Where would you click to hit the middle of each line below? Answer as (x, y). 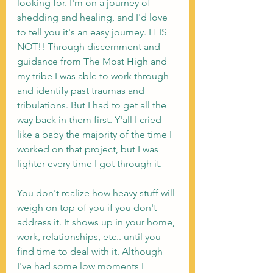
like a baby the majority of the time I (96, 134)
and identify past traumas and (82, 90)
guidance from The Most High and (93, 61)
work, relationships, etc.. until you (90, 236)
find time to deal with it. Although (91, 251)
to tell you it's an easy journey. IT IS (93, 32)
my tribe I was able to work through (94, 76)
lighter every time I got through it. (91, 163)
